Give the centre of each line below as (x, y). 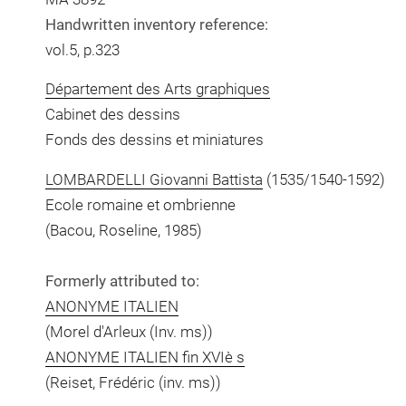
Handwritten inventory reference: (156, 24)
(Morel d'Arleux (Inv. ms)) (129, 331)
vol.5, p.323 (82, 49)
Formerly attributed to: (122, 280)
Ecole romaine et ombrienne (140, 204)
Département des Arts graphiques (157, 89)
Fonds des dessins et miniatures (154, 140)
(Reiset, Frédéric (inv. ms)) (133, 382)
